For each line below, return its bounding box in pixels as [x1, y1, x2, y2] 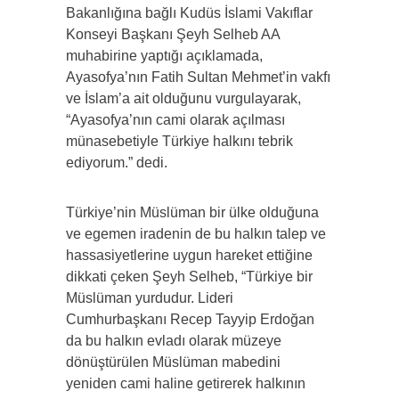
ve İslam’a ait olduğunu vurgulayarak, [66, 91, 301, 107]
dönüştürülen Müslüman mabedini [66, 354, 281, 370]
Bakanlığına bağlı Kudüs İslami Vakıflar [66, 5, 313, 21]
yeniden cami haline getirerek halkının [66, 376, 305, 392]
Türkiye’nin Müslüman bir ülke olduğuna [66, 205, 319, 221]
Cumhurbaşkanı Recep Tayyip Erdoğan [66, 312, 314, 328]
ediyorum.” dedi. [66, 155, 167, 171]
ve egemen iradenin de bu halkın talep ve [66, 226, 326, 242]
